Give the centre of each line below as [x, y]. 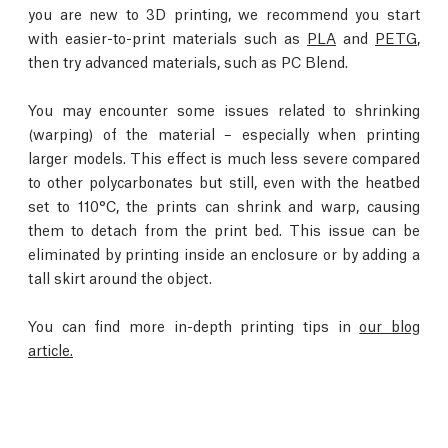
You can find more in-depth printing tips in [194, 324]
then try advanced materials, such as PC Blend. [188, 60]
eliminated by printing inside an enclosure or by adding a [224, 252]
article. [50, 348]
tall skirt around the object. [120, 276]
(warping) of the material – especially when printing [224, 132]
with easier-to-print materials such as [167, 36]
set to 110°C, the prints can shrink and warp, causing [224, 204]
